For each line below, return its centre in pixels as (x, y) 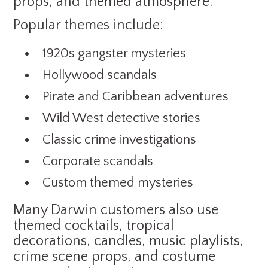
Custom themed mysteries (118, 182)
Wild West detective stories (122, 118)
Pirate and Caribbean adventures (136, 96)
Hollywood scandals (100, 75)
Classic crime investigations (120, 139)
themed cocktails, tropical (94, 225)
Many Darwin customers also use (116, 210)
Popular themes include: (89, 25)
